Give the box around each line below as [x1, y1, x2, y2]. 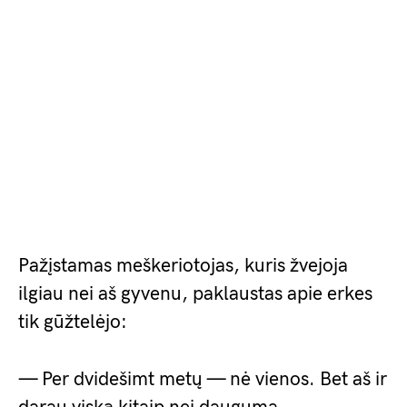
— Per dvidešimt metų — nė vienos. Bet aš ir [18, 368, 387, 392]
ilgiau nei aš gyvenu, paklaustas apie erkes [18, 283, 372, 306]
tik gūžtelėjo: [18, 311, 127, 334]
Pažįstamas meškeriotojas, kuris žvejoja [18, 254, 348, 278]
